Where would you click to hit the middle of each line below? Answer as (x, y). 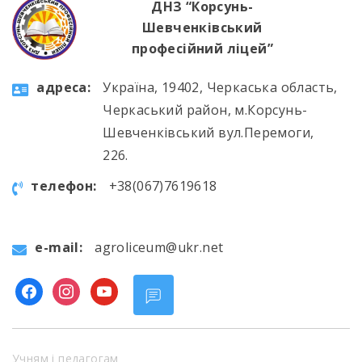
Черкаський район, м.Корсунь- (205, 110)
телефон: (64, 186)
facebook (44, 289)
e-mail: (59, 248)
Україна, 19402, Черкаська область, (220, 88)
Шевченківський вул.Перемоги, (208, 133)
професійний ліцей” (202, 49)
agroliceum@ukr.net (159, 248)
